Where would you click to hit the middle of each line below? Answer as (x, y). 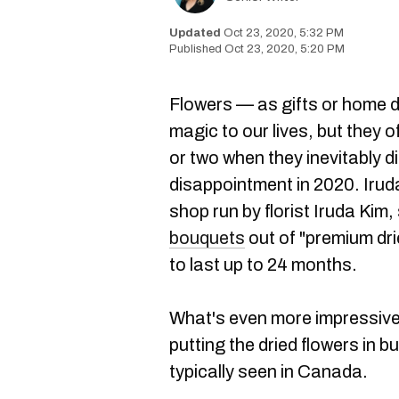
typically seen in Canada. (269, 371)
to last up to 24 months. (265, 265)
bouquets (207, 238)
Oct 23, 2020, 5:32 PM (284, 33)
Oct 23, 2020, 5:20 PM (285, 49)
